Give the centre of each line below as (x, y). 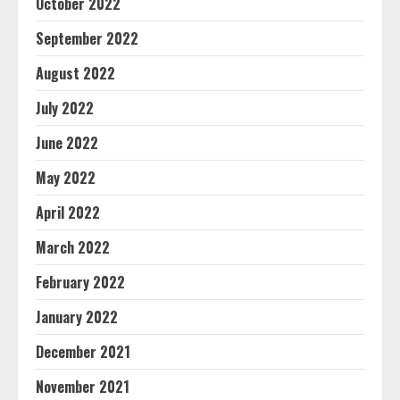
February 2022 (80, 283)
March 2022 (73, 248)
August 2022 (75, 74)
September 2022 (87, 39)
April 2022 (68, 213)
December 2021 (83, 352)
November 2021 (83, 387)
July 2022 (65, 108)
